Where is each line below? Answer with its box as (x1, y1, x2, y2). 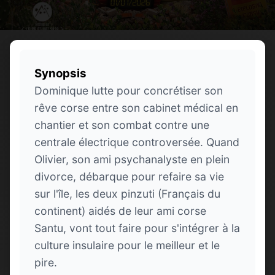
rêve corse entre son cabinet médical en (34, 101, 238, 114)
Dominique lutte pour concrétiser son (34, 83, 223, 97)
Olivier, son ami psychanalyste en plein (34, 152, 230, 166)
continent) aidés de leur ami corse (34, 204, 206, 217)
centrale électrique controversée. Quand (34, 135, 239, 149)
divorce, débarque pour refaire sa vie (34, 169, 224, 183)
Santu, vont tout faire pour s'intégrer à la (34, 221, 240, 234)
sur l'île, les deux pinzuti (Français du (34, 187, 220, 200)
